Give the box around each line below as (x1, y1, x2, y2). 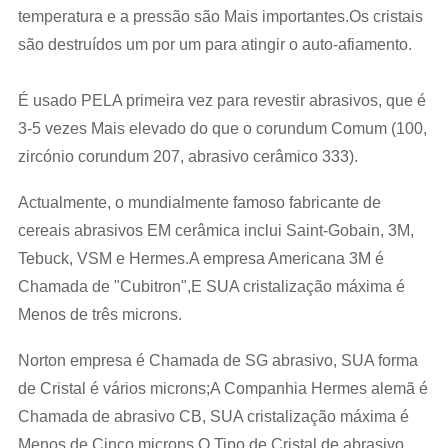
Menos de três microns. (17, 306, 182, 323)
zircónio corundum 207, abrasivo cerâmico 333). (17, 148, 358, 165)
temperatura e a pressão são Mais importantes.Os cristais (17, 8, 423, 25)
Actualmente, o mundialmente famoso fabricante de (17, 194, 381, 211)
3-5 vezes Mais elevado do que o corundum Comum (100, (17, 120, 427, 137)
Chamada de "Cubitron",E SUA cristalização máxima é (17, 278, 405, 295)
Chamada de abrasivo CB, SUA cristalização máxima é (17, 408, 409, 425)
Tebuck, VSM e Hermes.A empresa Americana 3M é (17, 250, 384, 267)
